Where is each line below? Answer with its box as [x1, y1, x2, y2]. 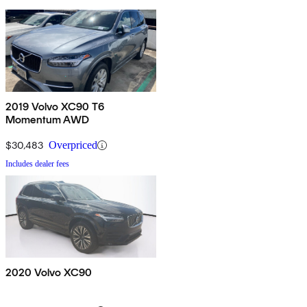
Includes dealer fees [5, 159, 69, 169]
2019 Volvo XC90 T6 [5, 100, 104, 114]
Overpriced [49, 139, 97, 151]
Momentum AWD [5, 113, 89, 127]
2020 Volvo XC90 [5, 266, 93, 280]
